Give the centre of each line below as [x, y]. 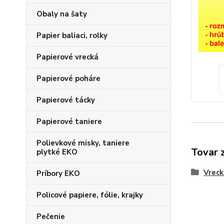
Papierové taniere [69, 121]
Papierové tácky [66, 100]
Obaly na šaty [62, 14]
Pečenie [51, 216]
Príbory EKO [58, 173]
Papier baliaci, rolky [72, 35]
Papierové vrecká [67, 57]
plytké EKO [57, 152]
